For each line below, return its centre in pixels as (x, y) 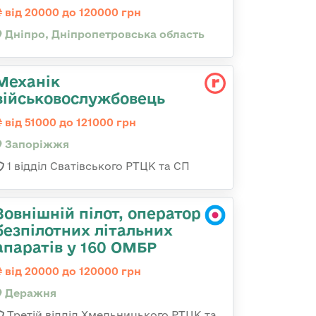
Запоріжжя (36, 144)
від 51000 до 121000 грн (69, 122)
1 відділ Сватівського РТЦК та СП (97, 166)
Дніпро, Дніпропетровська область (103, 34)
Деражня (29, 293)
